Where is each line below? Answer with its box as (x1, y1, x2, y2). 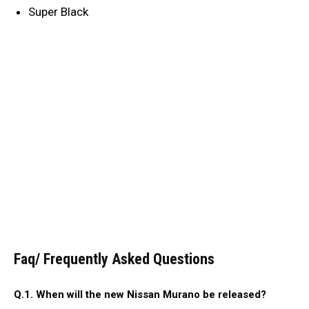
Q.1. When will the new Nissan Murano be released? (14, 288, 266, 301)
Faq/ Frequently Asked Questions (14, 250, 215, 268)
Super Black (28, 5, 88, 19)
